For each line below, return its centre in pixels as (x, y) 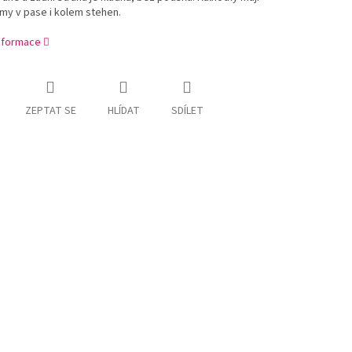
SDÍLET (187, 111)
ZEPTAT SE (50, 111)
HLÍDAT (123, 111)
